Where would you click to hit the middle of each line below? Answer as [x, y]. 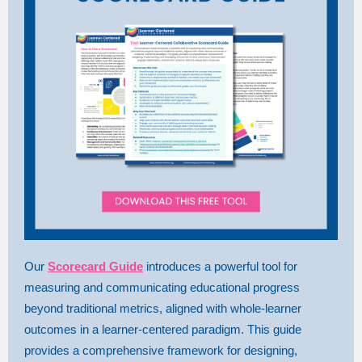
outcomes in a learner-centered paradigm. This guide [163, 329]
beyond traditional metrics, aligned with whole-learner [163, 308]
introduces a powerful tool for [220, 266]
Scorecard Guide [95, 266]
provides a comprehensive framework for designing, [161, 350]
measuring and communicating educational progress [162, 287]
